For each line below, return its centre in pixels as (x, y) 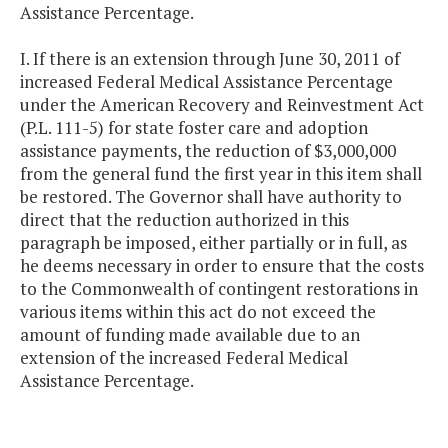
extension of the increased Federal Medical (184, 358)
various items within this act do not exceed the (198, 312)
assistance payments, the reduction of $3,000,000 (208, 151)
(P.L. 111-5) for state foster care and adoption (194, 128)
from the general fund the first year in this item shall (221, 174)
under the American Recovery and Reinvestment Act (222, 105)
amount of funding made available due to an (190, 335)
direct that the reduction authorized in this (184, 220)
